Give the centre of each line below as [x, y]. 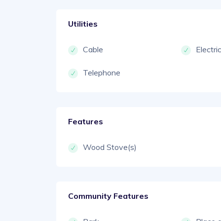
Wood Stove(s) [110, 147]
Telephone [102, 72]
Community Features [108, 196]
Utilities [83, 23]
